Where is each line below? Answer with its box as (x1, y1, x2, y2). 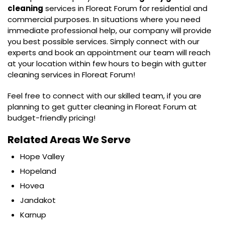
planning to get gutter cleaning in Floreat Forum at (8, 101, 197, 113)
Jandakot (20, 195, 56, 206)
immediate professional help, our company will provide (8, 25, 211, 36)
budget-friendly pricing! (8, 113, 95, 124)
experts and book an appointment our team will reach (8, 47, 210, 58)
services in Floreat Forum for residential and (43, 3, 207, 14)
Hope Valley (20, 151, 64, 162)
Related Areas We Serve (8, 133, 131, 147)
